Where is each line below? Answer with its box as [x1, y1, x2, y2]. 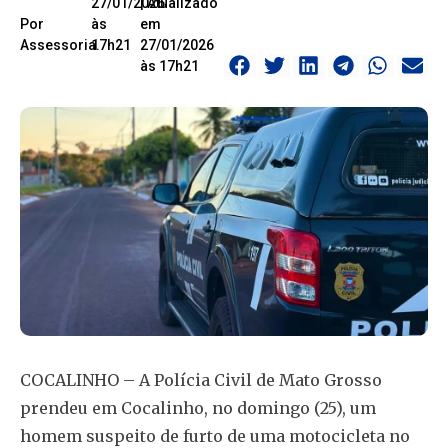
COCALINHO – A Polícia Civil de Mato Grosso [20, 370, 382, 391]
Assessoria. [20, 36, 100, 53]
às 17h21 [139, 57, 199, 74]
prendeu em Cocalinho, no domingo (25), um [20, 398, 376, 419]
